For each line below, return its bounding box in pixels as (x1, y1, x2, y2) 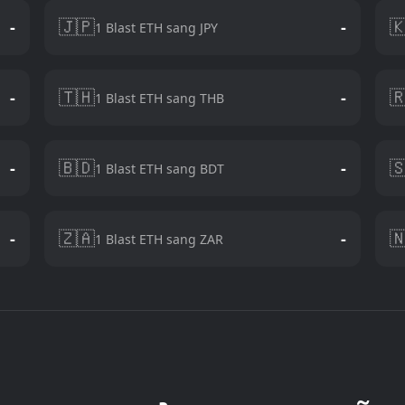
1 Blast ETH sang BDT (95, 159, 225, 177)
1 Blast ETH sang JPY (95, 18, 219, 36)
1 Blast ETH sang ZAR (95, 230, 224, 248)
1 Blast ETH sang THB (95, 89, 225, 107)
